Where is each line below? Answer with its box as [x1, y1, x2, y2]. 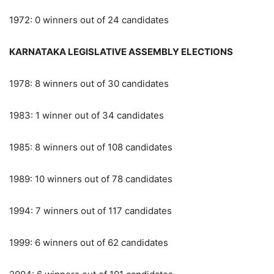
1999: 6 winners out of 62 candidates [9, 236, 168, 248]
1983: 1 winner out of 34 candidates [9, 109, 164, 121]
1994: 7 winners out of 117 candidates [9, 204, 172, 217]
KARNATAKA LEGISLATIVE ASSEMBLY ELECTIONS [9, 45, 233, 57]
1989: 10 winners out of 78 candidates [9, 172, 172, 185]
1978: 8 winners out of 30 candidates [9, 77, 169, 89]
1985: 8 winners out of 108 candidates [9, 141, 172, 153]
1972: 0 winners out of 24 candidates [9, 13, 169, 26]
